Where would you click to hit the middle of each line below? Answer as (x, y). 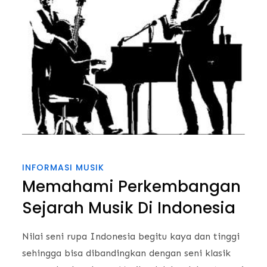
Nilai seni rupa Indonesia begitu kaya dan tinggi (131, 236)
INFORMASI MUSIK (63, 167)
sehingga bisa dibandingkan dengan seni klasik (127, 253)
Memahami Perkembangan (132, 186)
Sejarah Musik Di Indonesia (129, 208)
